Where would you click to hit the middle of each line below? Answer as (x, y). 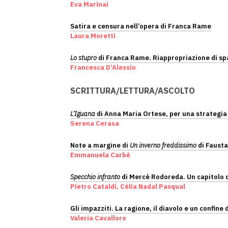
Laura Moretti (93, 36)
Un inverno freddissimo (163, 145)
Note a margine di (100, 145)
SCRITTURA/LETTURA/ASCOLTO (133, 91)
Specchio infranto (95, 177)
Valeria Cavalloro (98, 218)
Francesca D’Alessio (103, 67)
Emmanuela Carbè (100, 155)
